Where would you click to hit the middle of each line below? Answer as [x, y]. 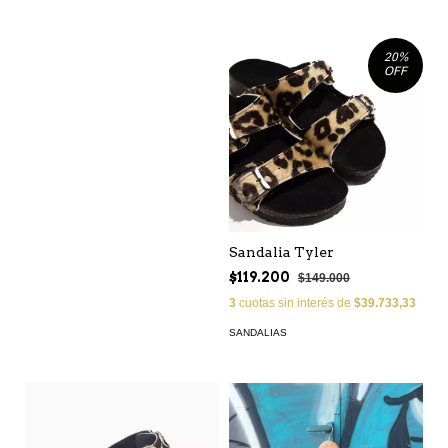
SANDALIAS [258, 332]
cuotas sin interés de [295, 302]
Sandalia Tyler [281, 251]
